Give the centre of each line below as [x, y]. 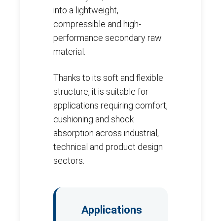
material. [69, 52]
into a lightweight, [86, 10]
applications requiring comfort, [110, 106]
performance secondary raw [108, 38]
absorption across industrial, [106, 133]
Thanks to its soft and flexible [108, 78]
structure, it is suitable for [101, 92]
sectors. [69, 161]
